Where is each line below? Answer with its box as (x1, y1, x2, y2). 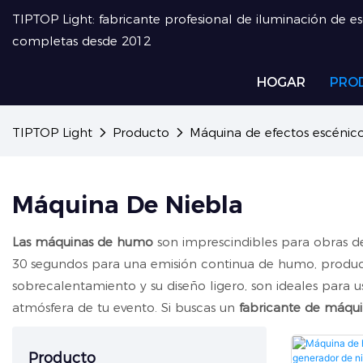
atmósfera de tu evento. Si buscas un (12, 299, 239, 315)
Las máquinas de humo (12, 233, 153, 250)
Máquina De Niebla (12, 190, 243, 220)
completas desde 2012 (12, 33, 151, 49)
